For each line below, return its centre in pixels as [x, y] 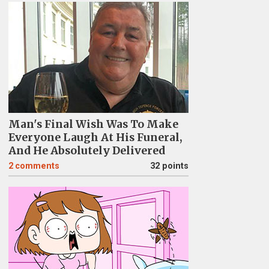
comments [37, 166]
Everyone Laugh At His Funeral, [95, 138]
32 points [169, 166]
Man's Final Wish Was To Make [93, 124]
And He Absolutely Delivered [86, 151]
